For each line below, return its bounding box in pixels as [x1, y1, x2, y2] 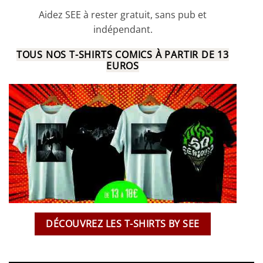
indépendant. [93, 23, 153, 36]
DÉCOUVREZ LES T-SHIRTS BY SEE [46, 217, 200, 230]
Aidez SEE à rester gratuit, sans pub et [39, 8, 207, 21]
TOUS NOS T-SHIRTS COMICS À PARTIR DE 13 [16, 48, 230, 61]
